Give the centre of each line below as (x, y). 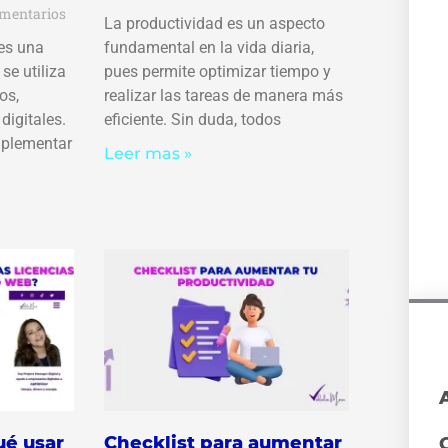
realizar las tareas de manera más (223, 96)
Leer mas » (147, 154)
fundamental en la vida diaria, (208, 48)
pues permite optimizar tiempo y (217, 72)
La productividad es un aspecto (214, 24)
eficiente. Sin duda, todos (192, 120)
